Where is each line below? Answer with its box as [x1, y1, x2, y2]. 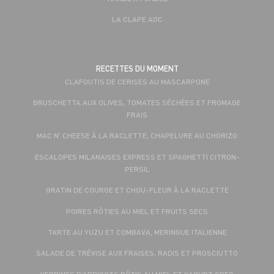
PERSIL [124, 163, 150, 174]
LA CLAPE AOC [111, 14, 163, 24]
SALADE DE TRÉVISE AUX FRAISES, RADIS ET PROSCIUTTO [36, 248, 238, 258]
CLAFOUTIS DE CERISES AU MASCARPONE [64, 76, 210, 86]
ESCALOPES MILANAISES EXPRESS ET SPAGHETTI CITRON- [34, 151, 240, 161]
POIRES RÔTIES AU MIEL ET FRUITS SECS [66, 206, 208, 216]
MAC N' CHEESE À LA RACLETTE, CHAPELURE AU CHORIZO [37, 130, 237, 141]
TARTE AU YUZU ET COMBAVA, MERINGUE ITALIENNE [47, 226, 227, 237]
